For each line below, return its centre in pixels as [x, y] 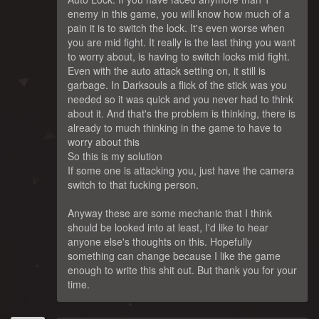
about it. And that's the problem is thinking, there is [182, 113]
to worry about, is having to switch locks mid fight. [179, 56]
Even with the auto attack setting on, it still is [167, 70]
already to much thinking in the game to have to [175, 127]
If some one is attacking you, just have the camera [181, 170]
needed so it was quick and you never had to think [181, 99]
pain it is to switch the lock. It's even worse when [176, 28]
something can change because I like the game [174, 256]
